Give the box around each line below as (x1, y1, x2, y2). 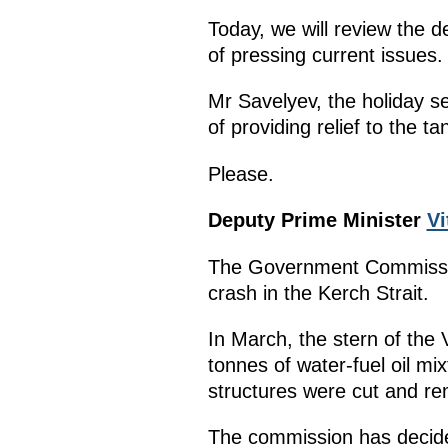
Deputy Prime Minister (207, 209, 427, 232)
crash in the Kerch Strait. (207, 281, 429, 304)
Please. (207, 162, 274, 185)
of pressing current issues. (207, 43, 443, 66)
